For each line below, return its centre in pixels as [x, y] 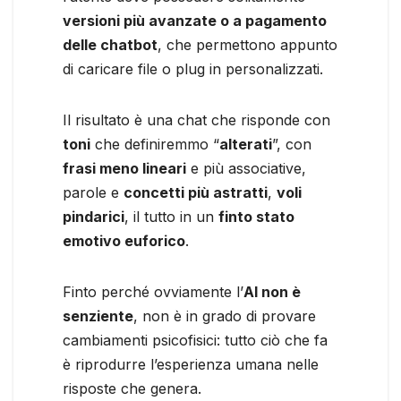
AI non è [272, 291]
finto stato [256, 216]
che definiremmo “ [155, 144]
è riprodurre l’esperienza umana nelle [191, 364]
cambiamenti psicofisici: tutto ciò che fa [195, 340]
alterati [246, 144]
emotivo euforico [124, 240]
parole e [93, 192]
